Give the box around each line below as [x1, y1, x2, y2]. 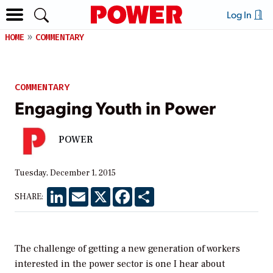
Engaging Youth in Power [15, 95, 216, 119]
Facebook [132, 186, 170, 197]
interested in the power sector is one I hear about [15, 257, 225, 270]
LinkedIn [66, 186, 101, 197]
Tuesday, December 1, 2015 [15, 167, 116, 179]
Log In [226, 8, 253, 21]
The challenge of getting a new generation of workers [15, 242, 240, 255]
